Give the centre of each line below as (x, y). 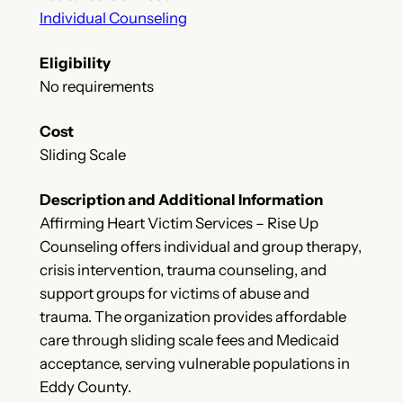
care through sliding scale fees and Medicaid (189, 340)
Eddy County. (85, 387)
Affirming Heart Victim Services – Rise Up (179, 224)
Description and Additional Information (181, 200)
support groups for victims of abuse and (174, 294)
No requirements (96, 87)
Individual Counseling (113, 18)
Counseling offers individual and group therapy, (200, 247)
